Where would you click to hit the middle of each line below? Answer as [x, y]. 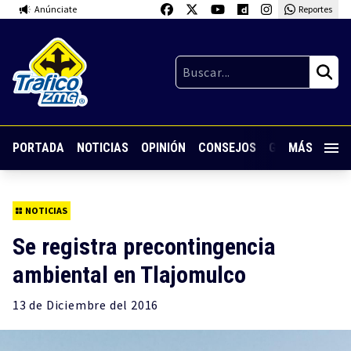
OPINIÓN [163, 148]
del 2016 [133, 305]
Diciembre [76, 305]
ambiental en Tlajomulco [129, 275]
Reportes [315, 9]
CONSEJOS [227, 148]
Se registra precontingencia [144, 246]
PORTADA [38, 148]
